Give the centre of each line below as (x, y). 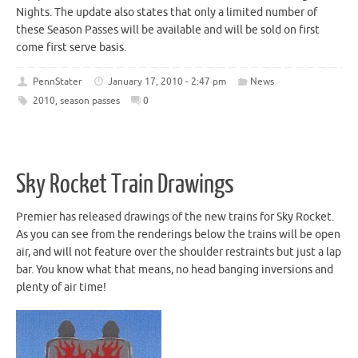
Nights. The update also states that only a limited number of (167, 12)
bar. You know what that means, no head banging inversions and (175, 269)
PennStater (57, 82)
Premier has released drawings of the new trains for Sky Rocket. (175, 217)
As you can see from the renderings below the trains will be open (178, 234)
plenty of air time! (61, 287)
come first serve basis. (71, 47)
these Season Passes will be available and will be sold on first (168, 30)
